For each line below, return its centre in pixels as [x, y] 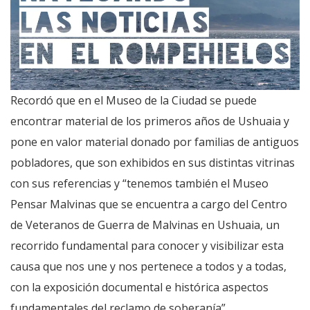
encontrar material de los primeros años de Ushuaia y [150, 121]
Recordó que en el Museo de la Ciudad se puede [134, 101]
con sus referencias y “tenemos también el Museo [139, 184]
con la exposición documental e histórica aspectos [139, 288]
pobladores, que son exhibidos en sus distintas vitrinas [153, 163]
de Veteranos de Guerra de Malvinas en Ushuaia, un [145, 225]
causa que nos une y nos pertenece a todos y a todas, [148, 267]
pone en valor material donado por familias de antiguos [155, 142]
